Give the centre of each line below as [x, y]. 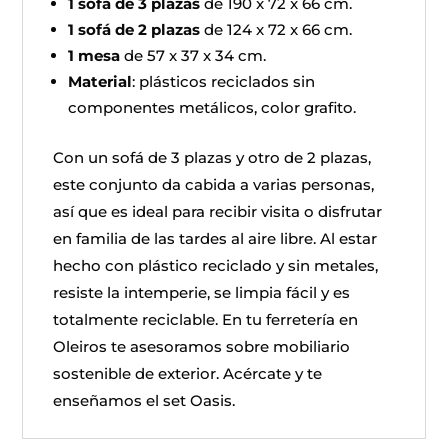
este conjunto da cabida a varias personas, [214, 184]
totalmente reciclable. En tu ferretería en [206, 319]
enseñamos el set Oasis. [144, 400]
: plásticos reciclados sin [224, 81]
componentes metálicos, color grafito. [212, 107]
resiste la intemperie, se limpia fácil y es [202, 292]
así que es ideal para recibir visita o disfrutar [218, 211]
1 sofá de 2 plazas [134, 29]
